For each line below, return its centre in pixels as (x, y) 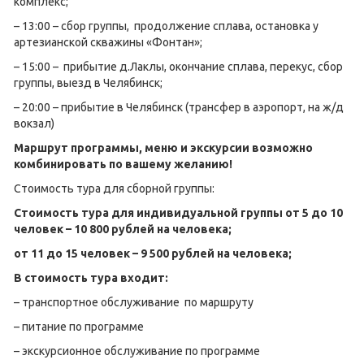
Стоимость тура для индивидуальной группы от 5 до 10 (178, 213)
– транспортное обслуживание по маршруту (134, 302)
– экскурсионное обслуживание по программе (137, 351)
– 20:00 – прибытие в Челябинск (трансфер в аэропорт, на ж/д (179, 107)
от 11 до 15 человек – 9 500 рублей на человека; (153, 253)
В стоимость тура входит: (91, 278)
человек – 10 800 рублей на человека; (123, 229)
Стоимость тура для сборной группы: (114, 188)
